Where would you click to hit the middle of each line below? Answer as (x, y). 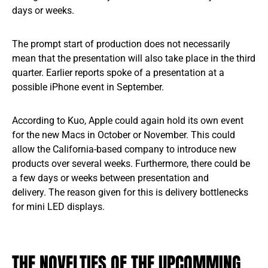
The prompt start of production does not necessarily (121, 44)
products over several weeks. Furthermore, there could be (131, 163)
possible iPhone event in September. (88, 87)
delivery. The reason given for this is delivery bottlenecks (130, 192)
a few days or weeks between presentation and (110, 178)
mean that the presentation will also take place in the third (134, 58)
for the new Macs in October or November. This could (124, 135)
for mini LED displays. (58, 206)
